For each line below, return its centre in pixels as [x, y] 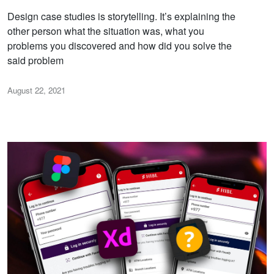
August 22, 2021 [36, 91]
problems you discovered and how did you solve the [120, 46]
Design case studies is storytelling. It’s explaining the [121, 17]
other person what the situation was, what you [106, 31]
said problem [35, 61]
